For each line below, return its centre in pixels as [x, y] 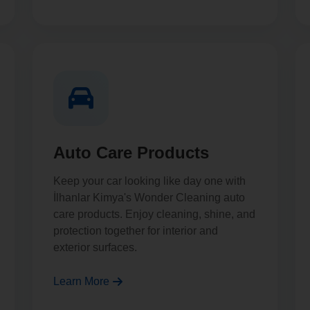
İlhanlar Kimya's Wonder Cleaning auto [149, 198]
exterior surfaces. [95, 247]
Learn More [81, 281]
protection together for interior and [136, 231]
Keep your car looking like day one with [149, 181]
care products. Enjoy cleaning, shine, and [154, 214]
